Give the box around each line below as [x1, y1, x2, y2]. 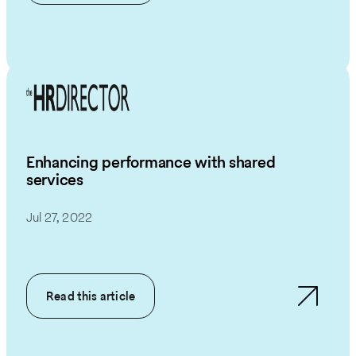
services [26, 168, 83, 191]
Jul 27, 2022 [26, 209, 93, 226]
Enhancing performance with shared [26, 150, 276, 173]
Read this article [46, 288, 136, 305]
